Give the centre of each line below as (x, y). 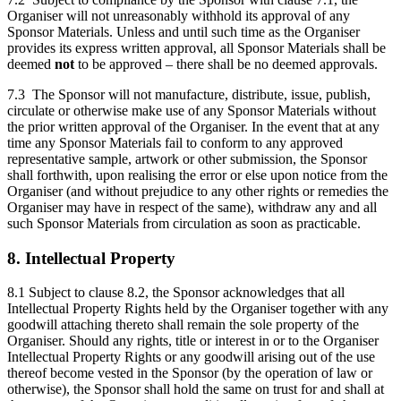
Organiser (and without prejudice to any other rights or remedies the (198, 191)
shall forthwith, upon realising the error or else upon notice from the (197, 175)
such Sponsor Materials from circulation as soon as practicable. (184, 223)
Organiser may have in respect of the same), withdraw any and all (192, 207)
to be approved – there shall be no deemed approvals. (228, 64)
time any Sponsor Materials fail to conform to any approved (175, 142)
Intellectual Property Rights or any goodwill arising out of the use (191, 357)
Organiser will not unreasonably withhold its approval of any (179, 15)
